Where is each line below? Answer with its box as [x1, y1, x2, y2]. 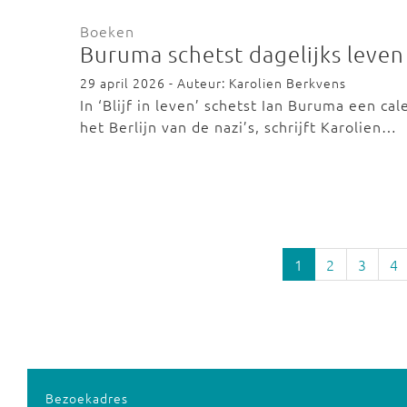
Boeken [80, 21, 134, 41]
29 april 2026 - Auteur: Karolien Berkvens [80, 74, 346, 92]
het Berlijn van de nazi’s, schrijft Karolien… [80, 116, 397, 136]
